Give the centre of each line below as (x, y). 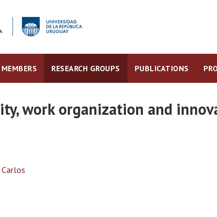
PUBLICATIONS (162, 68)
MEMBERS (19, 68)
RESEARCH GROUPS (86, 68)
